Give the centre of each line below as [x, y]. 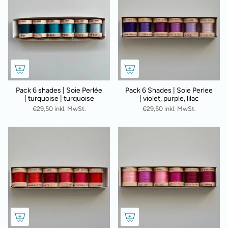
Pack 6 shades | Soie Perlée [59, 91]
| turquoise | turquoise [59, 99]
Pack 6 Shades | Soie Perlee [169, 91]
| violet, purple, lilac [169, 99]
